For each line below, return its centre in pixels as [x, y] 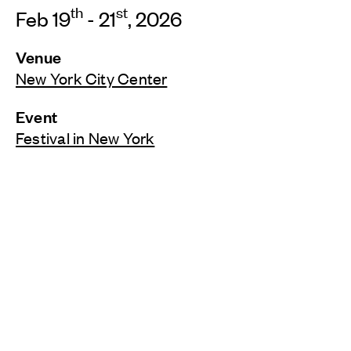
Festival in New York [85, 137]
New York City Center [92, 78]
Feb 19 [43, 18]
